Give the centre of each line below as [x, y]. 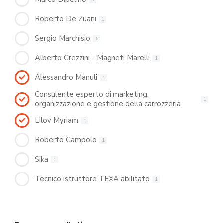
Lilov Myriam [56, 121]
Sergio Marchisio [62, 39]
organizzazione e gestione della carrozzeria [108, 104]
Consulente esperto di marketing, [92, 94]
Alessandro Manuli [66, 77]
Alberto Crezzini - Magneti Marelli [92, 58]
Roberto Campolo [66, 140]
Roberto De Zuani [65, 19]
